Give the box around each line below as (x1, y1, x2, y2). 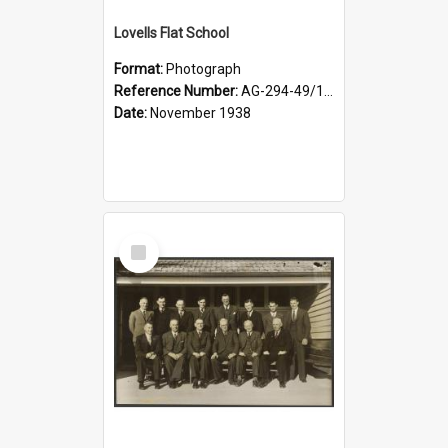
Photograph (166, 60, 241, 77)
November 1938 (150, 104, 251, 121)
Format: (114, 60, 166, 77)
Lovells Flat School (114, 24, 229, 41)
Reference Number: (114, 82, 241, 99)
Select (123, 231, 166, 250)
